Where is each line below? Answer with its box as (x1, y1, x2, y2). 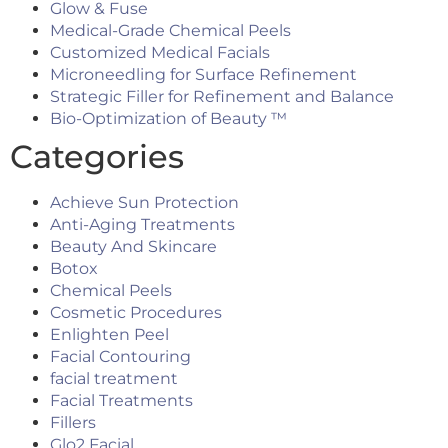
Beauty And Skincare (50, 237, 217, 257)
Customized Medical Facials (50, 43, 270, 63)
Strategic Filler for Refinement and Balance (50, 87, 394, 107)
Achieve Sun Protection (50, 193, 239, 213)
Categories (10, 137, 184, 177)
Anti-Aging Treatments (50, 215, 235, 235)
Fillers (50, 413, 96, 433)
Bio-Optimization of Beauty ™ (50, 109, 287, 129)
